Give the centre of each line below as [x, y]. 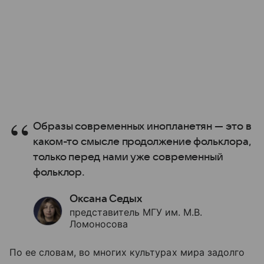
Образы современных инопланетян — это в [142, 126]
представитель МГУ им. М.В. [136, 212]
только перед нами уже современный [128, 157]
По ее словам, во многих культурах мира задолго [127, 252]
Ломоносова [99, 224]
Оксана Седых [106, 199]
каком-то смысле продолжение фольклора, [142, 141]
